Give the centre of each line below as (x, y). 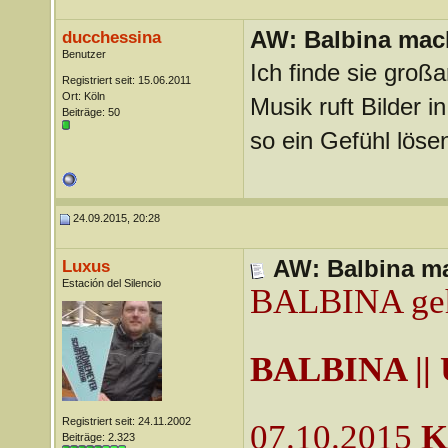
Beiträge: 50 (90, 112)
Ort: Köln (83, 96)
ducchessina (111, 37)
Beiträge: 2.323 (98, 437)
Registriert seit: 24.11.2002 (126, 421)
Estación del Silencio (111, 283)
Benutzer (83, 54)
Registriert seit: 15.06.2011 (126, 80)
